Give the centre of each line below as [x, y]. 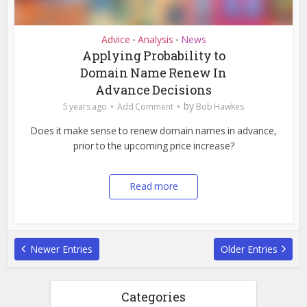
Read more [153, 186]
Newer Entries [62, 249]
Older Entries [249, 249]
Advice [115, 40]
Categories [153, 297]
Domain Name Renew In [153, 73]
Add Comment [145, 107]
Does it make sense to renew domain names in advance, [153, 131]
